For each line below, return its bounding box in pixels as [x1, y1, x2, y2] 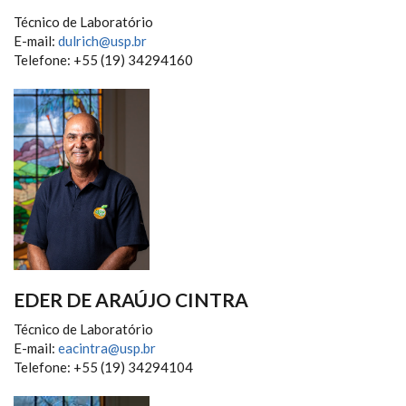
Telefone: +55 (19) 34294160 [14, 52, 193, 68]
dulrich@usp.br [58, 33, 147, 49]
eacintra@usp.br [58, 339, 156, 356]
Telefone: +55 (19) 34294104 [14, 358, 193, 375]
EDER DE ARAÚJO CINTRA [14, 287, 248, 311]
